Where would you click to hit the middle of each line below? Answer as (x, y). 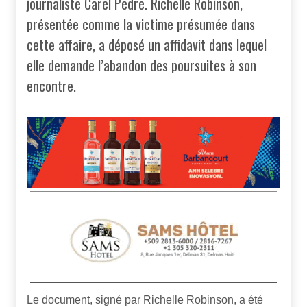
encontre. (51, 86)
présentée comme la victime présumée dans (141, 24)
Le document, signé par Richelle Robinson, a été (145, 299)
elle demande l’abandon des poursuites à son (142, 65)
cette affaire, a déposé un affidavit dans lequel (147, 45)
